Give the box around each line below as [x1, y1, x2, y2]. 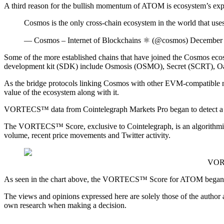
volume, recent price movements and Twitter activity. [4, 131, 170, 140]
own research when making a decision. [4, 201, 126, 210]
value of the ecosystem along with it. [4, 88, 119, 97]
